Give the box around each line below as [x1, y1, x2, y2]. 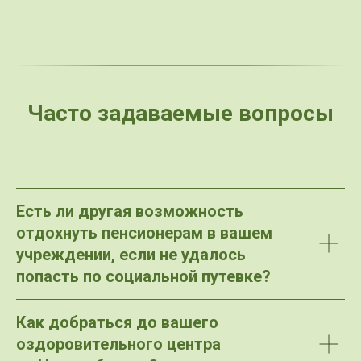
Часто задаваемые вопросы [27, 99, 334, 127]
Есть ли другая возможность [16, 201, 243, 221]
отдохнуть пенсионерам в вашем [16, 222, 272, 243]
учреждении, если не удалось [16, 244, 246, 264]
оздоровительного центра [16, 334, 221, 354]
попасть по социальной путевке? [16, 266, 271, 286]
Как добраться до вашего [16, 312, 218, 332]
